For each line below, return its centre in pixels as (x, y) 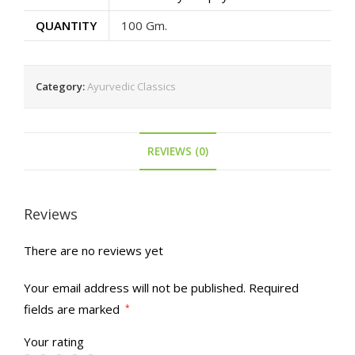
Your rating (54, 341)
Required (274, 287)
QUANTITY (66, 26)
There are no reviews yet (94, 250)
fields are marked (73, 309)
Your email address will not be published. (135, 287)
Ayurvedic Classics (132, 87)
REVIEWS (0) (177, 152)
